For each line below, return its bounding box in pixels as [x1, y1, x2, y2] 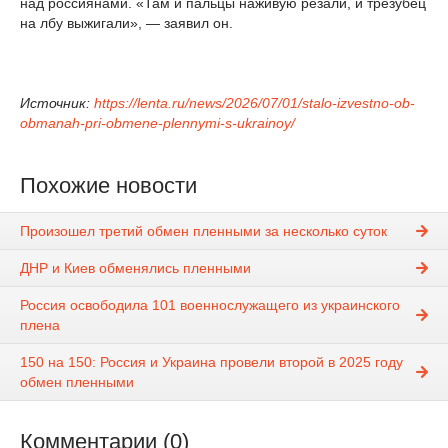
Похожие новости [20, 172, 197, 198]
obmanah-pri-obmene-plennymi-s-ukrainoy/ [20, 114, 295, 131]
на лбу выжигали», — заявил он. [20, 14, 233, 31]
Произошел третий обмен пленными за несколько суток [20, 222, 387, 239]
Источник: [20, 94, 94, 111]
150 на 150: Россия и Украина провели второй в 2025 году [20, 353, 403, 370]
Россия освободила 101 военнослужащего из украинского [20, 296, 400, 313]
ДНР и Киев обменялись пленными [20, 259, 251, 276]
